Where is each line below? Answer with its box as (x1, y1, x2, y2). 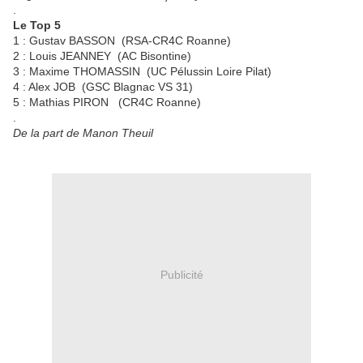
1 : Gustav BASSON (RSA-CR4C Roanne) (13, 34, 231, 48)
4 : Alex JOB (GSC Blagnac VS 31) (13, 80, 193, 94)
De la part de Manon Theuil (13, 126, 153, 140)
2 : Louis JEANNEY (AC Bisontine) (13, 49, 191, 63)
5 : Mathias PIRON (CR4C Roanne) (13, 96, 201, 109)
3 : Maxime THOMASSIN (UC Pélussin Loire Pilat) (13, 65, 271, 79)
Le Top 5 (13, 19, 61, 32)
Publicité (160, 267, 203, 281)
